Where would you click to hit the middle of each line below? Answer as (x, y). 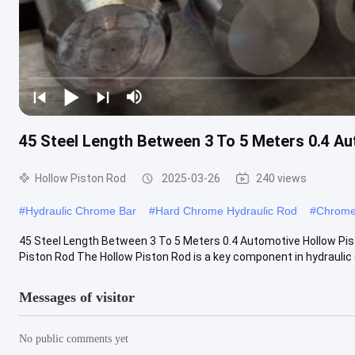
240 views (281, 178)
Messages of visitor (77, 297)
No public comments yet (74, 338)
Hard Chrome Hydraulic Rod (226, 210)
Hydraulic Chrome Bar (81, 210)
